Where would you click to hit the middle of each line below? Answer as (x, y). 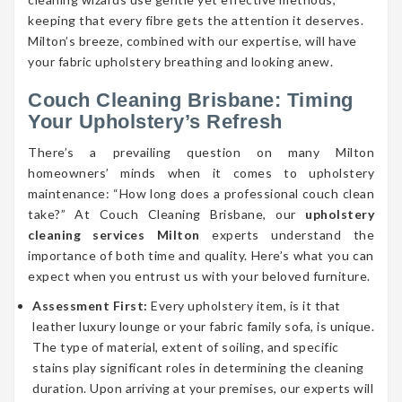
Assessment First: (92, 306)
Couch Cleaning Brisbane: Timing (191, 100)
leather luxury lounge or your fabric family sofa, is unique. (203, 327)
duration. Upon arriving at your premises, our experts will (203, 389)
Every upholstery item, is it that (246, 306)
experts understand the (287, 235)
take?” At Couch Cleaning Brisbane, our (166, 214)
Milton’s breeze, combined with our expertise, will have (192, 41)
